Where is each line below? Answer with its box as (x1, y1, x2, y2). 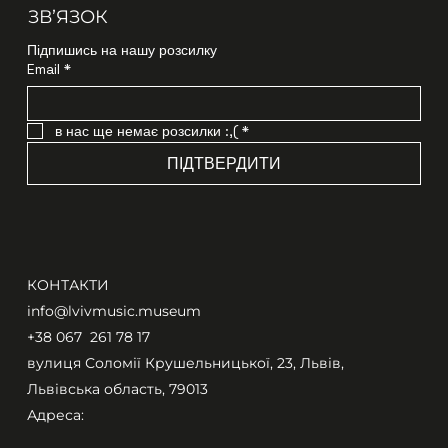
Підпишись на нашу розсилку (26, 40, 217, 59)
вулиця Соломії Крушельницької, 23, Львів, (26, 353, 344, 372)
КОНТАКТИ (26, 275, 109, 294)
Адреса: (26, 405, 84, 424)
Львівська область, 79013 (26, 379, 208, 398)
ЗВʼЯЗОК (28, 5, 109, 28)
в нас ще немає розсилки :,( (54, 121, 238, 140)
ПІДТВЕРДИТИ (166, 152, 281, 174)
